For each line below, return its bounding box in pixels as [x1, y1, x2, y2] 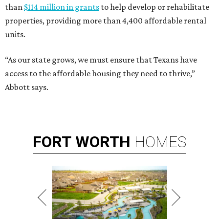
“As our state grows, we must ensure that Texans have [5, 54, 197, 65]
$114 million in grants [24, 1, 99, 12]
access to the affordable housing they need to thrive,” [5, 68, 195, 78]
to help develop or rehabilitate [99, 1, 209, 12]
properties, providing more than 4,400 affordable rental [5, 15, 206, 25]
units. [5, 29, 25, 39]
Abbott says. [5, 82, 48, 92]
